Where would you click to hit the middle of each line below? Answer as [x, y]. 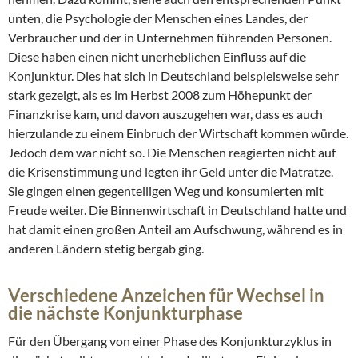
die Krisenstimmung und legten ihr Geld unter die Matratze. [171, 172]
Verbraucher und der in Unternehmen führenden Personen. [170, 38]
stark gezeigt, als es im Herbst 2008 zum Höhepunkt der [160, 95]
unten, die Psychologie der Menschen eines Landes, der [158, 18]
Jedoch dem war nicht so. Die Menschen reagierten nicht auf [172, 153]
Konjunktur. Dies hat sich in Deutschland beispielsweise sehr [173, 76]
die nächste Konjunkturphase [125, 313]
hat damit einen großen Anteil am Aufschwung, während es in [175, 229]
